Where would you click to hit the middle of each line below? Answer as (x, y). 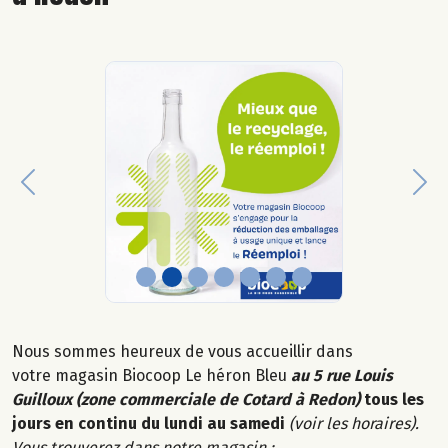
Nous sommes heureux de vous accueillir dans (182, 351)
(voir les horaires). (354, 423)
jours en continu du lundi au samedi (150, 423)
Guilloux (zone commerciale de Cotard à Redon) (188, 399)
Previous (58, 192)
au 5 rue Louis (342, 375)
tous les (394, 399)
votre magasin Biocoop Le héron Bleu (151, 375)
